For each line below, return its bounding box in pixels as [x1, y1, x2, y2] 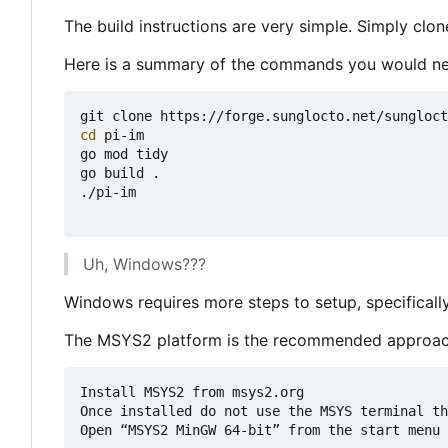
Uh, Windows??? [83, 254, 206, 275]
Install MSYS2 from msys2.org [80, 384, 304, 401]
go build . [80, 165, 160, 182]
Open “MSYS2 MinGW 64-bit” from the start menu [80, 422, 440, 439]
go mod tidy [80, 146, 168, 163]
